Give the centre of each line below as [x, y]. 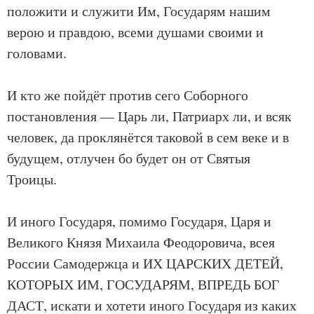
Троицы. [32, 179]
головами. [37, 53]
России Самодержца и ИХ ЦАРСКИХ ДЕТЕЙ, [145, 263]
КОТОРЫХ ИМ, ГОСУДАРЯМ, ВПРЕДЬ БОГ [143, 284]
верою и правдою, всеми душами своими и [135, 32]
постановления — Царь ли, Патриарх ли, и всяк [149, 116]
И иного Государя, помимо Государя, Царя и [139, 221]
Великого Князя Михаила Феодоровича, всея [141, 242]
